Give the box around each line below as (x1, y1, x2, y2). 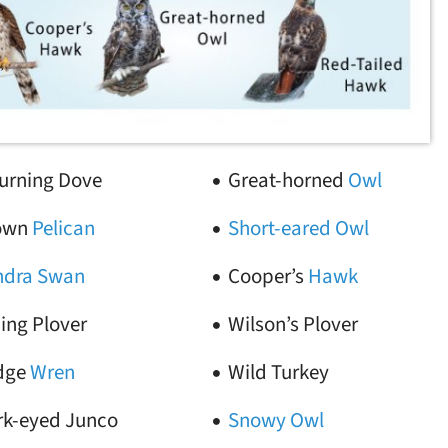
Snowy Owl (227, 405, 324, 435)
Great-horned (227, 165, 348, 195)
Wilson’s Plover (227, 309, 358, 339)
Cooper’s (227, 261, 308, 291)
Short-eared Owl (227, 213, 369, 243)
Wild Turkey (227, 357, 329, 387)
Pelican (32, 213, 96, 243)
